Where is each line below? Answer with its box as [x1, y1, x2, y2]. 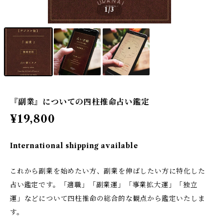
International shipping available [10, 141, 138, 150]
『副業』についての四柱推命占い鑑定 [10, 97, 150, 107]
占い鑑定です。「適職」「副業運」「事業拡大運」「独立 [10, 180, 197, 189]
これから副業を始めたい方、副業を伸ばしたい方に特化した [10, 167, 205, 175]
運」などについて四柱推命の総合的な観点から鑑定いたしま [10, 194, 205, 203]
